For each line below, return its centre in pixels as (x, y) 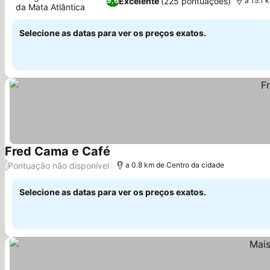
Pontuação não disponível (58, 165)
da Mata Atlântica (50, 7)
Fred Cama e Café (58, 151)
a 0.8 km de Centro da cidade (175, 165)
